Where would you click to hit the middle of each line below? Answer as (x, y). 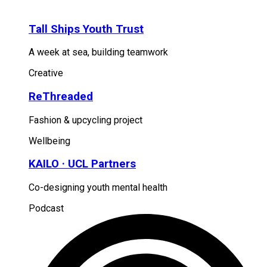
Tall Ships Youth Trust (86, 29)
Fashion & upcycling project (86, 120)
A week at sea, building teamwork (98, 52)
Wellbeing (49, 141)
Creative (46, 73)
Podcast (46, 209)
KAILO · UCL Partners (82, 164)
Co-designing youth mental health (98, 188)
